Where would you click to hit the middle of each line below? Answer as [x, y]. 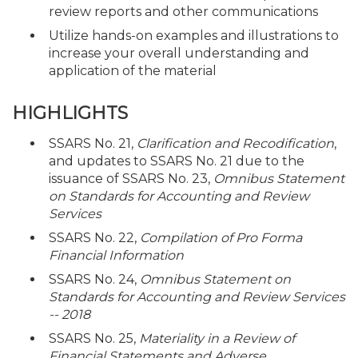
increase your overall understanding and [179, 53]
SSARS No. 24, [94, 279]
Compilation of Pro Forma [221, 237]
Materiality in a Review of [217, 338]
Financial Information [116, 255]
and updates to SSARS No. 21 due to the [177, 161]
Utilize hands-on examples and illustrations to [194, 36]
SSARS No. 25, [94, 338]
